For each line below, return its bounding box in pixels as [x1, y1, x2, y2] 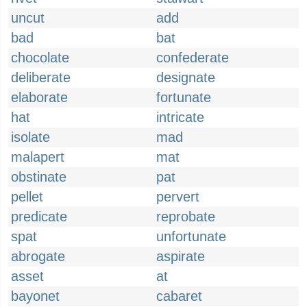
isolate [11, 130, 50, 145]
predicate [11, 209, 67, 224]
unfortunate [156, 229, 226, 244]
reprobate [156, 209, 215, 224]
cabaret [156, 288, 202, 304]
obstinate [11, 169, 66, 184]
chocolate [11, 50, 69, 65]
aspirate [156, 249, 205, 264]
